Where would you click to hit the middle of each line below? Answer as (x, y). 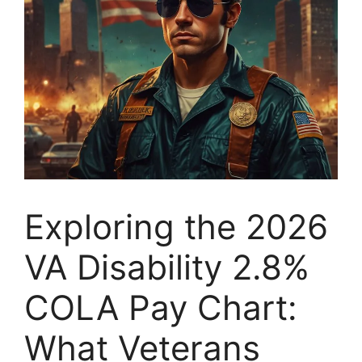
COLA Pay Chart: (161, 307)
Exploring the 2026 (176, 227)
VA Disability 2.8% (167, 267)
